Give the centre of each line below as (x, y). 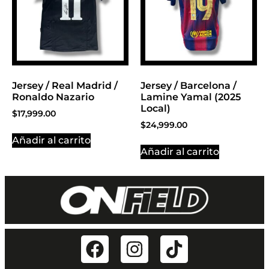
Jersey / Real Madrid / (65, 85)
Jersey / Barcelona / (189, 85)
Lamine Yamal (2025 (191, 97)
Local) (156, 108)
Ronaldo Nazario (53, 97)
